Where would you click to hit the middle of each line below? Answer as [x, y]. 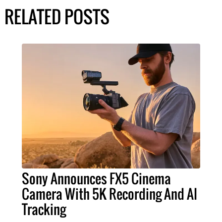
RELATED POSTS [57, 16]
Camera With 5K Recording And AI [110, 194]
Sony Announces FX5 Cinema [96, 178]
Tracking [44, 209]
